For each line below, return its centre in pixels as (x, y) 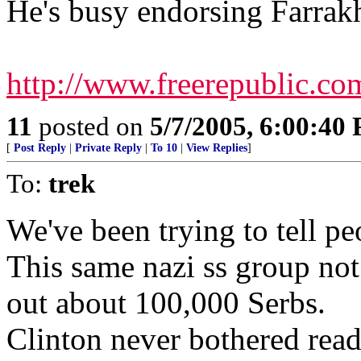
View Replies (217, 148)
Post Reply (40, 148)
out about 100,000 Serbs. (166, 303)
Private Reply (108, 148)
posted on (91, 126)
